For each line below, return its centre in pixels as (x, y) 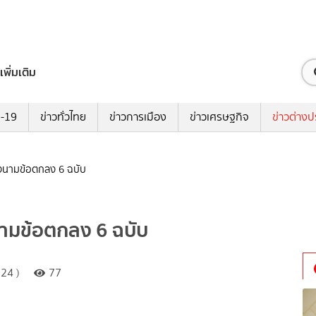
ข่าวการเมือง (138, 117)
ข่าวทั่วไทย (63, 117)
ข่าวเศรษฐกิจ (219, 117)
